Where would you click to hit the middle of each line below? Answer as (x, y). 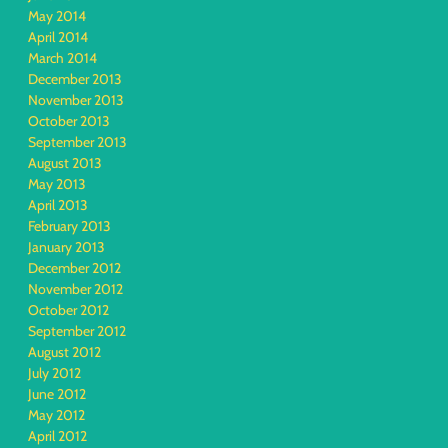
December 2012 (74, 268)
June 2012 (57, 394)
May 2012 (56, 415)
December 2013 (75, 79)
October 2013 (69, 121)
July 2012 (54, 373)
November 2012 (75, 289)
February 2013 (69, 226)
